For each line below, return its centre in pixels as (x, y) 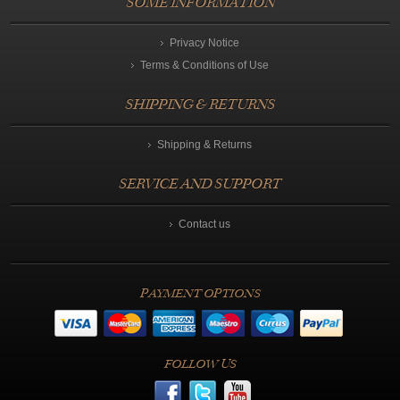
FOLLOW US (200, 365)
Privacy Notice (204, 43)
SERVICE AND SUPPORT (200, 185)
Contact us (204, 225)
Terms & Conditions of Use (204, 66)
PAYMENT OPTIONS (200, 294)
